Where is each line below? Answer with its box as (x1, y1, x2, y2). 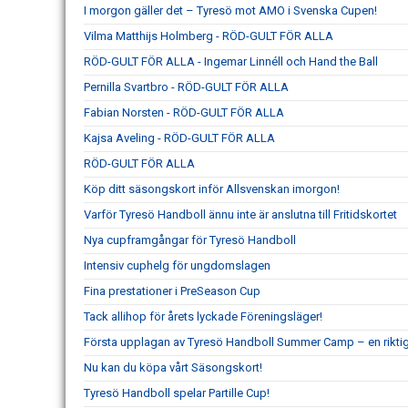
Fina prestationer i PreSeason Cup (84, 284, 260, 298)
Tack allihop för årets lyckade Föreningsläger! (84, 310, 322, 323)
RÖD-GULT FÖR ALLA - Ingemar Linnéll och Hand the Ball (84, 55, 378, 68)
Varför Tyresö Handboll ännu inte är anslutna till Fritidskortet (84, 208, 397, 221)
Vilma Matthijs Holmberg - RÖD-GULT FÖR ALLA (84, 29, 333, 43)
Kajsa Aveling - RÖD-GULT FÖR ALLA (84, 131, 275, 145)
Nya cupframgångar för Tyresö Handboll (84, 233, 296, 247)
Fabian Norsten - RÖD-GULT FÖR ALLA (84, 106, 284, 119)
